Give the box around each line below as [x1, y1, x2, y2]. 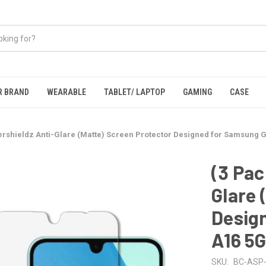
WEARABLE [47, 87, 86, 97]
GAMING [183, 87, 212, 97]
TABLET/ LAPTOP [104, 87, 165, 97]
